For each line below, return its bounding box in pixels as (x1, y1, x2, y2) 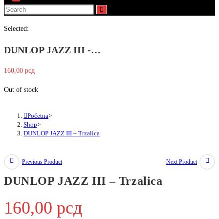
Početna (27, 112, 48, 120)
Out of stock (4, 86, 38, 94)
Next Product (166, 158, 197, 165)
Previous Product (22, 158, 62, 165)
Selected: (4, 25, 29, 32)
